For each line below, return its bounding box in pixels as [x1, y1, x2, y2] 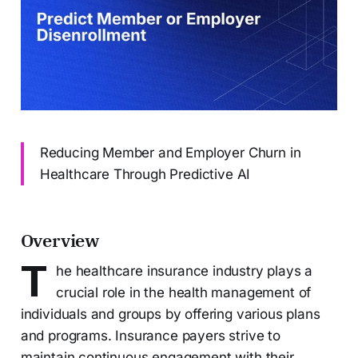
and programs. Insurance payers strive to [20, 327, 280, 344]
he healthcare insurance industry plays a [56, 262, 313, 279]
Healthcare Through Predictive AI [39, 165, 251, 182]
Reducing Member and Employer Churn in [39, 144, 301, 161]
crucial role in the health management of [56, 284, 312, 300]
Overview [20, 228, 100, 252]
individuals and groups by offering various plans [20, 305, 320, 322]
